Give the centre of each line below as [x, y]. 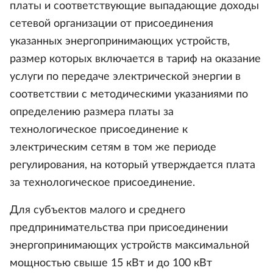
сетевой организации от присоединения [112, 24]
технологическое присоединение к [99, 130]
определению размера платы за [92, 112]
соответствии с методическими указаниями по [129, 94]
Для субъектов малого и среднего [97, 210]
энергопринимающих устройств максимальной [129, 246]
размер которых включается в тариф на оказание [135, 59]
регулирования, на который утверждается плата [133, 165]
